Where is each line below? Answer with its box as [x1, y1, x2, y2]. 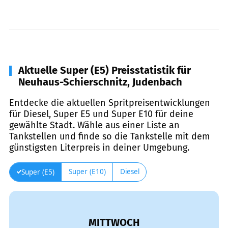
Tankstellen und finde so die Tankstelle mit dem [9, 130, 210, 142]
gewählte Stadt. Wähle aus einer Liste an [9, 119, 180, 131]
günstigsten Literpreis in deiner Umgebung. [9, 141, 189, 153]
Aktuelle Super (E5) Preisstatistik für [18, 64, 191, 76]
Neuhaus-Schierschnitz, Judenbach [18, 75, 182, 88]
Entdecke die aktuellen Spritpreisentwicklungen [9, 97, 210, 108]
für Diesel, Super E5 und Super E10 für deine [9, 108, 193, 120]
